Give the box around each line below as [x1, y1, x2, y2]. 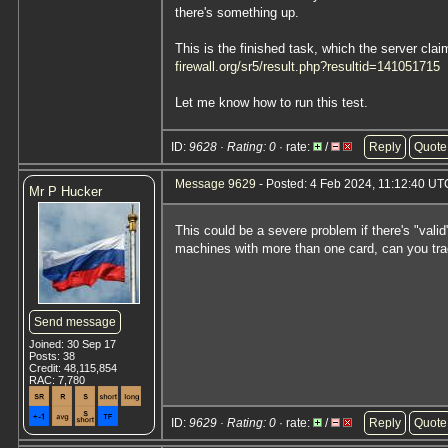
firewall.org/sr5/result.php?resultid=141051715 [175, 59, 440, 74]
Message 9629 [175, 177, 256, 191]
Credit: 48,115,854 [29, 362, 117, 374]
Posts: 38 [29, 350, 75, 362]
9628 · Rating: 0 [189, 140, 276, 154]
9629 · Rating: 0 [189, 416, 276, 430]
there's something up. [175, 5, 299, 20]
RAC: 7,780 [29, 374, 85, 386]
